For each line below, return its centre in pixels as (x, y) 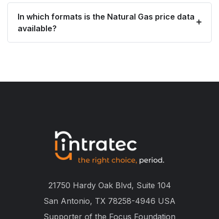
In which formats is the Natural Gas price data (106, 17)
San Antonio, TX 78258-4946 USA (109, 201)
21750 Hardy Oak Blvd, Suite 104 (109, 185)
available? (37, 29)
